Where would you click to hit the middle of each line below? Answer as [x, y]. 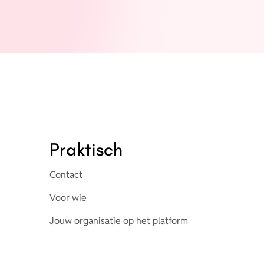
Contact [66, 174]
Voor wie [68, 197]
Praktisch [86, 149]
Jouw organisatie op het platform [119, 220]
